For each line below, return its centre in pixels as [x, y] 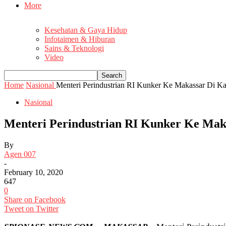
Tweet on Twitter [31, 208]
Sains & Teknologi [74, 48]
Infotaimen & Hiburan [80, 39]
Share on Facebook [35, 199]
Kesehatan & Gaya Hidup [86, 30]
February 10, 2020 [34, 172]
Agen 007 [20, 154]
